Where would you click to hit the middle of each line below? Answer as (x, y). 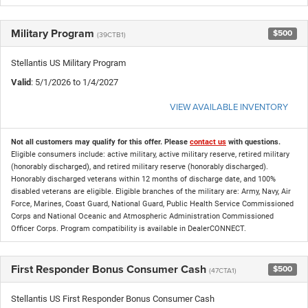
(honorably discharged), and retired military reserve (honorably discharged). (140, 166)
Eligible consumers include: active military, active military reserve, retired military (150, 154)
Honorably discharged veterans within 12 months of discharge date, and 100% (143, 179)
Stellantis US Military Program (68, 63)
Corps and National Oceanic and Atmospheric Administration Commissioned (142, 216)
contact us (208, 142)
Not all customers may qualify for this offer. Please (100, 142)
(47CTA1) (223, 270)
